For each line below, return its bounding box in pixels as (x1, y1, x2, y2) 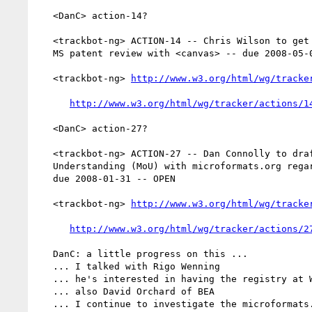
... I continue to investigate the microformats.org (36, 298, 53, 309)
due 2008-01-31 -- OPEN (36, 173, 53, 184)
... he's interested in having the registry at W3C (36, 273, 53, 284)
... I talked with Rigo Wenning (36, 260, 53, 272)
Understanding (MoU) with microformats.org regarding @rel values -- (36, 160, 53, 171)
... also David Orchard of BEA (36, 286, 53, 297)
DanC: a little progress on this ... (36, 248, 53, 259)
